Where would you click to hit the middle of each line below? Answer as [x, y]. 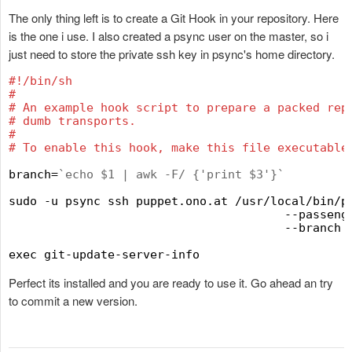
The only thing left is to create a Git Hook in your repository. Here [174, 18]
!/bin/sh [44, 81]
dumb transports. [76, 121]
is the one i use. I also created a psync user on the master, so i [169, 36]
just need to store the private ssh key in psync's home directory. [172, 54]
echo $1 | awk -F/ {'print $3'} [171, 175]
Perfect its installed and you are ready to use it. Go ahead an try [171, 283]
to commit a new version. [73, 301]
